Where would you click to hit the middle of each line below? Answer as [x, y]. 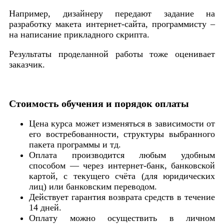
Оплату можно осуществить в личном [122, 218]
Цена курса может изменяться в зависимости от [122, 123]
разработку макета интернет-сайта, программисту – [112, 24]
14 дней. [46, 207]
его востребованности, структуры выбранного [122, 134]
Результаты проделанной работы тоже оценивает [112, 54]
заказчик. [27, 64]
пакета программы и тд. [76, 144]
